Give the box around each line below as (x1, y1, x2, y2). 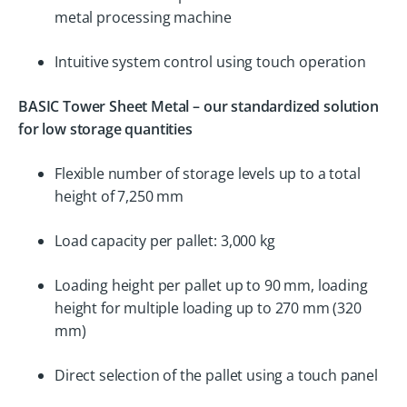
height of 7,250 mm (55, 186, 184, 206)
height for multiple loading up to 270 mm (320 (55, 298, 362, 318)
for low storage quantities (18, 119, 193, 139)
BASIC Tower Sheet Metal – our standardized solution (18, 96, 379, 116)
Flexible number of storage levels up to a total (55, 164, 361, 184)
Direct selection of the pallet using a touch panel (55, 365, 378, 385)
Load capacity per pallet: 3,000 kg (55, 231, 275, 251)
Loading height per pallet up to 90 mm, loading (55, 275, 368, 295)
